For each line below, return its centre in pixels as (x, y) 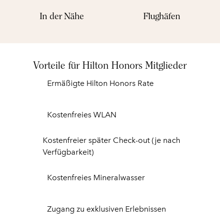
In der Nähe (62, 16)
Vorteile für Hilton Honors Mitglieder (110, 65)
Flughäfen (162, 16)
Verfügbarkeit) (68, 152)
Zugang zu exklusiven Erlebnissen (107, 209)
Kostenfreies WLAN (82, 115)
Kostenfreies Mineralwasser (96, 178)
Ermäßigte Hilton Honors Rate (100, 83)
